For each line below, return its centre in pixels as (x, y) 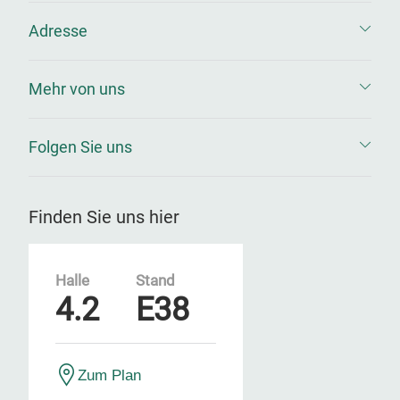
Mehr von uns (77, 89)
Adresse (58, 31)
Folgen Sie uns (80, 147)
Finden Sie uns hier (104, 217)
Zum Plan (109, 375)
